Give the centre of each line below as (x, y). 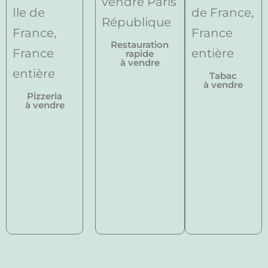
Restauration (140, 44)
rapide (140, 53)
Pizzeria (45, 96)
